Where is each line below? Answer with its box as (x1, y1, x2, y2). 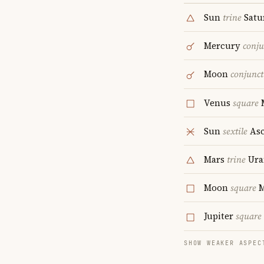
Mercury (204, 39, 243, 52)
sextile (223, 124, 247, 137)
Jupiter (204, 210, 236, 223)
